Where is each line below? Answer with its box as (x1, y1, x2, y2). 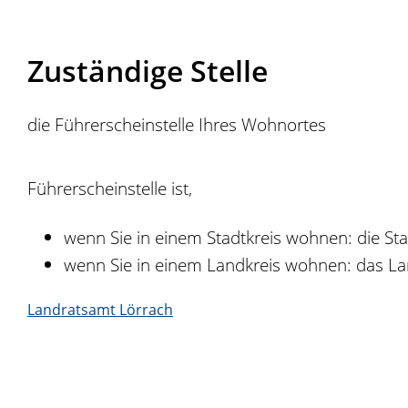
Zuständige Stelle (27, 50, 268, 90)
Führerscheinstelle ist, (27, 175, 192, 200)
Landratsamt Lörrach (27, 299, 173, 320)
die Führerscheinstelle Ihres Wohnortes (27, 111, 326, 137)
